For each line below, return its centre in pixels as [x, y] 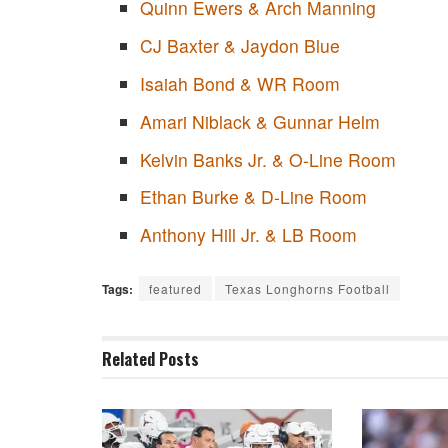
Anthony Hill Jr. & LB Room [248, 235]
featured [175, 288]
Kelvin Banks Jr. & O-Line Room [267, 159]
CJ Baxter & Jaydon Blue [239, 46]
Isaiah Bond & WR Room [239, 84]
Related [128, 358]
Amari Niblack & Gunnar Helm [259, 121]
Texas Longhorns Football [307, 288]
